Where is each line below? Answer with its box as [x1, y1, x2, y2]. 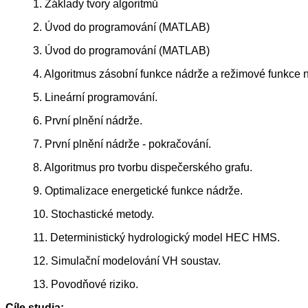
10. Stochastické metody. [33, 208, 154, 221]
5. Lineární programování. [33, 91, 157, 104]
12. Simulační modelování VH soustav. [33, 255, 221, 267]
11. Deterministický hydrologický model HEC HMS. [33, 232, 280, 244]
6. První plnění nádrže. [33, 115, 142, 127]
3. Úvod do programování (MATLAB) [33, 45, 210, 57]
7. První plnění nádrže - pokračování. [33, 138, 211, 151]
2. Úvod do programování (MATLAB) [33, 21, 210, 34]
